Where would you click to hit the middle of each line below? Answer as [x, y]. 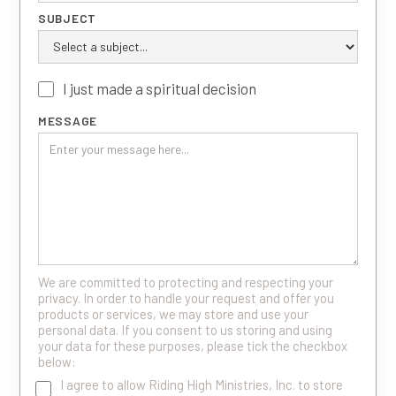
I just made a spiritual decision [160, 88]
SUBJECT [67, 18]
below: [57, 361]
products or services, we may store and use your [173, 313]
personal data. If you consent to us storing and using [185, 329]
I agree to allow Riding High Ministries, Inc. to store [202, 384]
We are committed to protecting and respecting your [186, 282]
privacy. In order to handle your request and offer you [186, 297]
